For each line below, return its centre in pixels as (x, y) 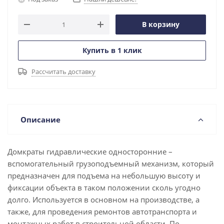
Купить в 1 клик (112, 50)
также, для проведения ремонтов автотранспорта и (102, 211)
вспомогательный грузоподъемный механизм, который (111, 163)
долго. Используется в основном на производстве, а (103, 199)
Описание (40, 119)
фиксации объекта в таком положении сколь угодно (104, 187)
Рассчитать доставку (63, 71)
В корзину (161, 24)
